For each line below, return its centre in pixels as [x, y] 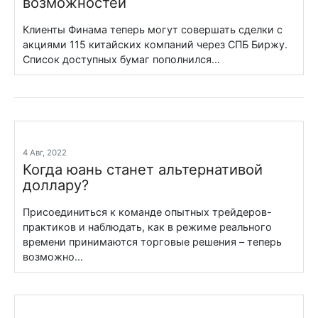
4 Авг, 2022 [47, 152]
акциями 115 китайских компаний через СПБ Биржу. [155, 44]
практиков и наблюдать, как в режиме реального [148, 226]
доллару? [56, 185]
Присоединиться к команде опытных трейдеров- [148, 212]
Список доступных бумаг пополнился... [122, 59]
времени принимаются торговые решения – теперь [153, 241]
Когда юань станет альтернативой [143, 169]
